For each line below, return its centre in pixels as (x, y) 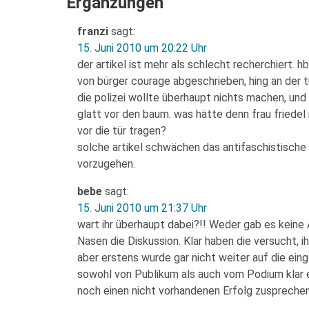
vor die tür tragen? (122, 131)
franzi (93, 31)
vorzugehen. (106, 164)
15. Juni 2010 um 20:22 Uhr (142, 48)
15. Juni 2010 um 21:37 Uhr (142, 208)
